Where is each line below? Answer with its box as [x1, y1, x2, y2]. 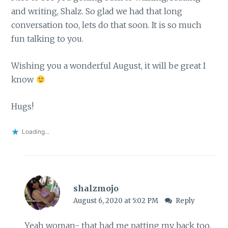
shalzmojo [73, 183, 119, 193]
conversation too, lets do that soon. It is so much [11, 20, 202, 31]
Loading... [22, 128, 50, 136]
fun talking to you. [11, 34, 84, 44]
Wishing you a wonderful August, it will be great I [11, 61, 206, 71]
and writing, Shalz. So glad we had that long [11, 6, 183, 17]
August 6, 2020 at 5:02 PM [73, 196, 160, 205]
